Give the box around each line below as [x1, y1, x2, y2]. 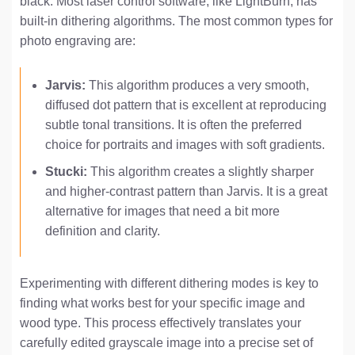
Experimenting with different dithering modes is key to [20, 276, 319, 290]
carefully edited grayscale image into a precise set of [20, 335, 313, 349]
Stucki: [44, 165, 87, 179]
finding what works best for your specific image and [20, 296, 305, 310]
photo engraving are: [20, 33, 136, 48]
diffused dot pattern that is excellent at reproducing [44, 97, 326, 112]
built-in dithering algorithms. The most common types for [20, 13, 333, 28]
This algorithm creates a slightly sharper [86, 165, 314, 179]
